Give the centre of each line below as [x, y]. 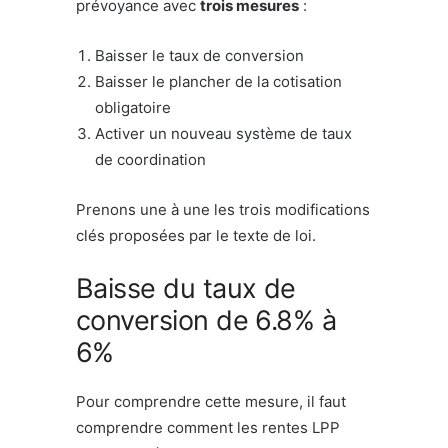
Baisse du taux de [186, 288]
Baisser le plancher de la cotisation [218, 81]
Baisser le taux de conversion [199, 55]
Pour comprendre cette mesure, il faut [211, 401]
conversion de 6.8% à [206, 320]
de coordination [150, 159]
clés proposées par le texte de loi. [196, 235]
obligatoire [133, 107]
